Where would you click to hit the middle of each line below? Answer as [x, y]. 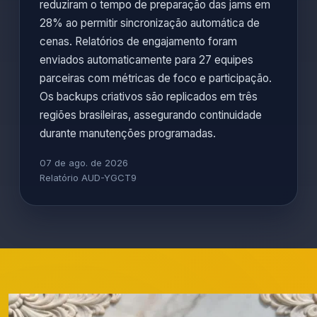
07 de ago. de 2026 [84, 163]
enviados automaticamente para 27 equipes [146, 60]
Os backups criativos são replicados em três [149, 97]
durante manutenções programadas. [128, 133]
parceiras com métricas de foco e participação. [156, 78]
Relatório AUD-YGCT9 [88, 178]
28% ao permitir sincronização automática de [150, 23]
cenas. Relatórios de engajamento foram [138, 41]
